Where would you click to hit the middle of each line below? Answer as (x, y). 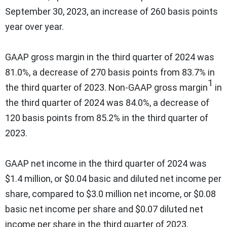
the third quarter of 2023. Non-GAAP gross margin (106, 87)
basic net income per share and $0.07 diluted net (104, 209)
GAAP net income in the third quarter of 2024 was (106, 163)
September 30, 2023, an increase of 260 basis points (111, 11)
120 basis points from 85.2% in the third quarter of (107, 118)
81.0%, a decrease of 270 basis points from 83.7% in (110, 72)
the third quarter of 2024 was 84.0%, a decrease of (107, 102)
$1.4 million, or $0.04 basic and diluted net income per (113, 178)
